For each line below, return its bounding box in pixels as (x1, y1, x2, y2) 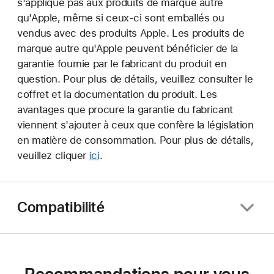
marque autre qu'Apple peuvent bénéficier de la (17, 42, 238, 54)
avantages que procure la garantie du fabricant (17, 103, 233, 116)
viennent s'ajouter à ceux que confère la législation (17, 118, 254, 131)
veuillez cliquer (17, 149, 89, 161)
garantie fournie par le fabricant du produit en (17, 57, 227, 70)
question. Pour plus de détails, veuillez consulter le (17, 72, 253, 85)
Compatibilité (17, 198, 105, 217)
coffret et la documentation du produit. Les (17, 87, 217, 100)
